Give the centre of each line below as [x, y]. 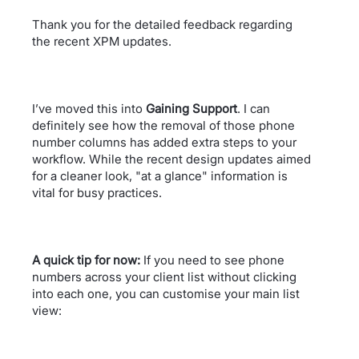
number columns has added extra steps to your [164, 142]
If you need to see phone [212, 260]
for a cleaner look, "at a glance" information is [160, 175]
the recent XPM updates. [102, 41]
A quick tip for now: [86, 260]
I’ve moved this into [89, 108]
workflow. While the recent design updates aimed [171, 159]
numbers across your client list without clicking [164, 276]
